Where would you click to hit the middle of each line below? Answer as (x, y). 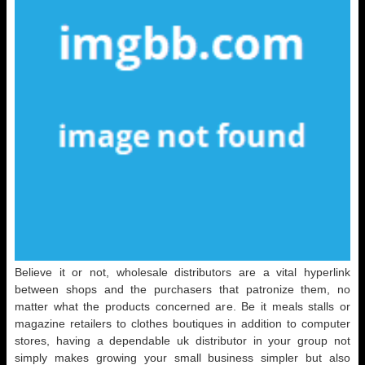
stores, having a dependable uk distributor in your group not (182, 341)
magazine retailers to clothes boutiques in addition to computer (182, 323)
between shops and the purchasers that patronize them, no (182, 289)
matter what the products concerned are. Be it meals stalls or (182, 306)
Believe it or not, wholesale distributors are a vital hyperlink (182, 272)
